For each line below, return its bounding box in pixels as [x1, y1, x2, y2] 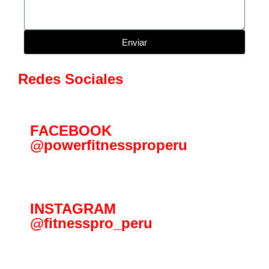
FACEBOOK [30, 122, 112, 139]
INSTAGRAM [30, 201, 116, 217]
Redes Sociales [18, 71, 123, 88]
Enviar [122, 37, 147, 47]
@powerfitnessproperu [30, 137, 187, 154]
